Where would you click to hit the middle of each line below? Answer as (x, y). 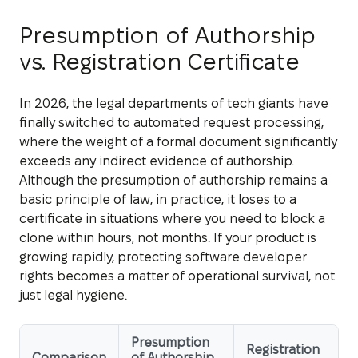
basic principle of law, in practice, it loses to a (158, 199)
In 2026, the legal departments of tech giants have (174, 103)
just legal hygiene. (73, 295)
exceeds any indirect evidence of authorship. (157, 161)
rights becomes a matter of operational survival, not (177, 276)
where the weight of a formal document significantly (178, 141)
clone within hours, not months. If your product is (168, 237)
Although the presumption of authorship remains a (173, 180)
